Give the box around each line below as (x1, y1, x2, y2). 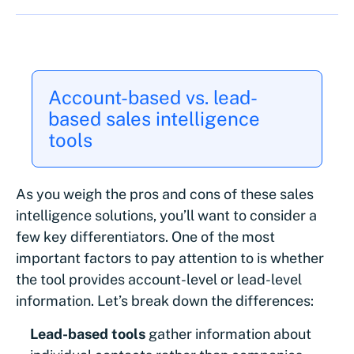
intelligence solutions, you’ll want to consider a (16, 206, 317, 224)
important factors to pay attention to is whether (16, 249, 324, 266)
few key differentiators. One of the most (16, 228, 275, 245)
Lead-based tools (30, 325, 149, 342)
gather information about (149, 325, 311, 342)
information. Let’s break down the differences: (16, 292, 314, 309)
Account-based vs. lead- (48, 85, 258, 108)
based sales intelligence (48, 107, 260, 130)
